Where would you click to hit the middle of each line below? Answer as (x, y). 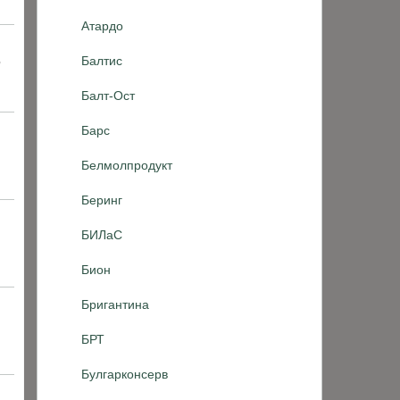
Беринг (102, 200)
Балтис (102, 61)
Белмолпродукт (127, 165)
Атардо (102, 26)
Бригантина (115, 304)
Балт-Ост (108, 96)
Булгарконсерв (125, 374)
